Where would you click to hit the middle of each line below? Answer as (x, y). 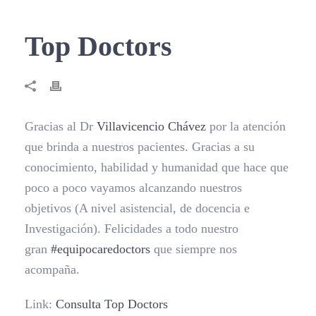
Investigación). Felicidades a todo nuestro (132, 229)
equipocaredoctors (104, 249)
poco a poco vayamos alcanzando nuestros (133, 188)
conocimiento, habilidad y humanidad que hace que (157, 167)
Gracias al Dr (61, 126)
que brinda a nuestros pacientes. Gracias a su (140, 147)
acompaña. (52, 269)
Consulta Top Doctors (112, 304)
